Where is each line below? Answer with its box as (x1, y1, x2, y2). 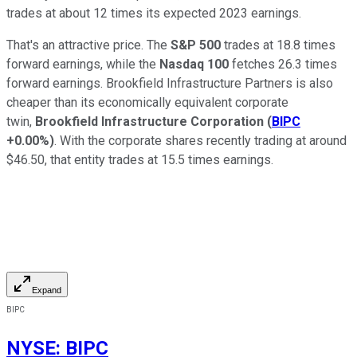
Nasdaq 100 (159, 56, 229, 72)
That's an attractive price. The (6, 37, 171, 53)
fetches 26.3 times (229, 56, 337, 72)
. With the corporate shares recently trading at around (54, 132, 347, 148)
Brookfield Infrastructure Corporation (35, 113, 264, 129)
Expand (32, 284, 61, 295)
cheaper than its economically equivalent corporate (6, 94, 288, 110)
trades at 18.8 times (221, 37, 335, 53)
